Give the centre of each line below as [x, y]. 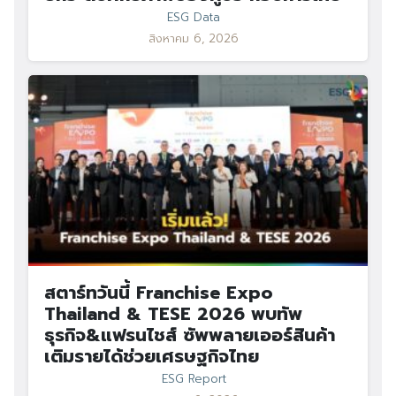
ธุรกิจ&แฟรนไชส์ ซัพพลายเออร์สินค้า [190, 335]
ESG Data [194, 17]
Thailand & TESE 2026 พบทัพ [173, 314]
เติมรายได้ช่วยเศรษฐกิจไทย [152, 356]
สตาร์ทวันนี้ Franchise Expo [159, 293]
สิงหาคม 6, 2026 [194, 38]
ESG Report [194, 379]
